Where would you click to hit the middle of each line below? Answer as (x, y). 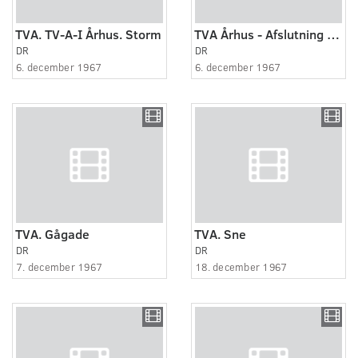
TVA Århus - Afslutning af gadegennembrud (333, 34)
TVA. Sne (220, 233)
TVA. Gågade (52, 233)
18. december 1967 (241, 267)
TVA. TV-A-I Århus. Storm (88, 34)
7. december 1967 (60, 267)
